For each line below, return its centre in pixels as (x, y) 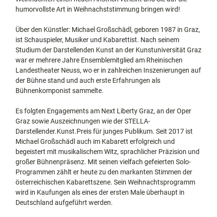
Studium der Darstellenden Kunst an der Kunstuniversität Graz (108, 50)
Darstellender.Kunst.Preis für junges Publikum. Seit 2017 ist (104, 131)
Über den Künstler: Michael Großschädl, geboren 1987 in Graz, (108, 30)
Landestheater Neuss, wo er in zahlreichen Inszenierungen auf (108, 70)
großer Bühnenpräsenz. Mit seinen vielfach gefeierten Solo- (103, 162)
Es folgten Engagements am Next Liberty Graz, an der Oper (103, 111)
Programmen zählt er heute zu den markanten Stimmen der (104, 172)
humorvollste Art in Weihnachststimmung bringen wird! (98, 9)
